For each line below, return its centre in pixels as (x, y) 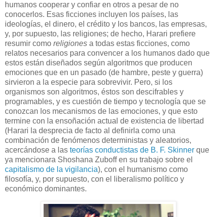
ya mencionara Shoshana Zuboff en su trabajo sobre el (99, 159)
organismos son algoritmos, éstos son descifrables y (94, 92)
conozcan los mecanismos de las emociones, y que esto (101, 111)
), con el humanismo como (143, 169)
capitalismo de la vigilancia (51, 169)
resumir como (29, 43)
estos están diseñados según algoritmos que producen (99, 62)
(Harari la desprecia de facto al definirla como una (90, 130)
